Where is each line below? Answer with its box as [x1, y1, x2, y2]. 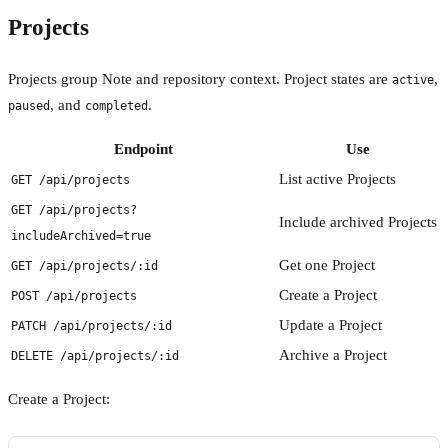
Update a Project [279, 316, 382, 333]
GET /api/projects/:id [11, 258, 158, 273]
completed [85, 98, 148, 113]
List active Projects [279, 170, 396, 187]
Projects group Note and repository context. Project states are [8, 70, 392, 87]
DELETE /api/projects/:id [11, 348, 179, 363]
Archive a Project [279, 346, 387, 363]
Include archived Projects [279, 213, 437, 230]
